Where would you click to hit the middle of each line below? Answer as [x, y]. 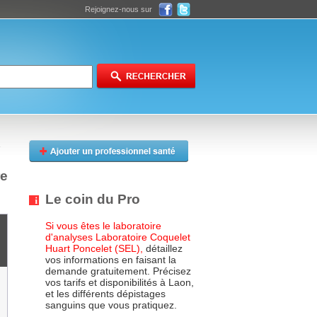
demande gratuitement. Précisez [118, 271]
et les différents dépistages [105, 294]
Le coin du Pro [93, 199]
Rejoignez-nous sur [119, 9]
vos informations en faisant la [111, 260]
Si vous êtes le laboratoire [103, 226]
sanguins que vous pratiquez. [111, 305]
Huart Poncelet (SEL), [94, 249]
